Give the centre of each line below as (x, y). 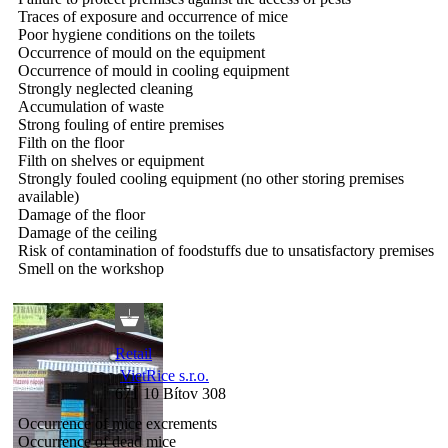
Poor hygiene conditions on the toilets (136, 34)
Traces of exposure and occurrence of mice (153, 16)
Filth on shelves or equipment (111, 160)
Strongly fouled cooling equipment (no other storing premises (211, 178)
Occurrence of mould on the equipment (141, 52)
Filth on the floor (71, 142)
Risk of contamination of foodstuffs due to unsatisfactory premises (226, 250)
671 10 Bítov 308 (170, 393)
